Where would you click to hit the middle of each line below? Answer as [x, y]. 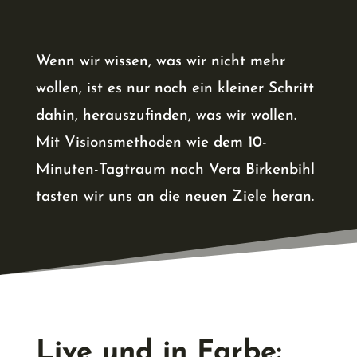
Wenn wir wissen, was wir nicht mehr [160, 62]
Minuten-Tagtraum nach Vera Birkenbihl [175, 171]
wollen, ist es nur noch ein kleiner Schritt [175, 89]
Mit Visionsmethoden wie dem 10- [151, 143]
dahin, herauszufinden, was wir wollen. [166, 116]
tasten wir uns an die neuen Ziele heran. [175, 198]
